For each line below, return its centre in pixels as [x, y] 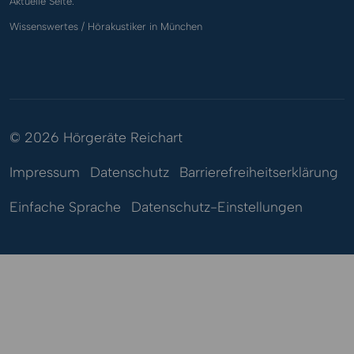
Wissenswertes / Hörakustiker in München [106, 26]
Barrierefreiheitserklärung [259, 171]
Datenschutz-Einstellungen [217, 206]
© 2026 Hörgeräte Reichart [96, 137]
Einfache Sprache [65, 206]
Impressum [45, 171]
